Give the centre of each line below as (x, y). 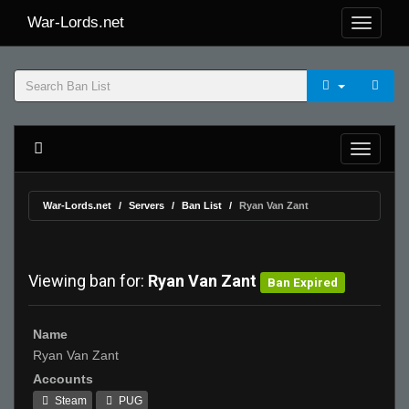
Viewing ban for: (88, 281)
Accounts (63, 379)
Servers (147, 205)
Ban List (202, 205)
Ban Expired (303, 282)
